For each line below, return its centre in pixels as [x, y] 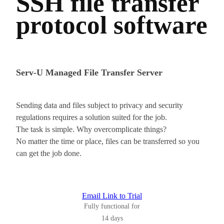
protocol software [112, 25]
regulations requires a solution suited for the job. [91, 117]
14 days [112, 218]
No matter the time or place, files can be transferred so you [108, 141]
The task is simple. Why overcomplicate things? [91, 129]
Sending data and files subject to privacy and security [99, 105]
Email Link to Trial [112, 195]
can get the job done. [49, 153]
